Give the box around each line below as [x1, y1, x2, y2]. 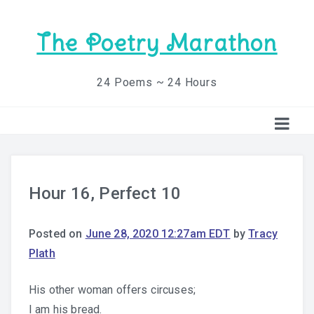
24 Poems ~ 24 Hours [97, 76, 217, 89]
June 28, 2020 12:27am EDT [85, 227, 231, 240]
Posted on [29, 227, 86, 240]
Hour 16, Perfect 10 [29, 184, 182, 203]
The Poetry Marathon [36, 29, 278, 57]
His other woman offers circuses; [29, 283, 196, 296]
